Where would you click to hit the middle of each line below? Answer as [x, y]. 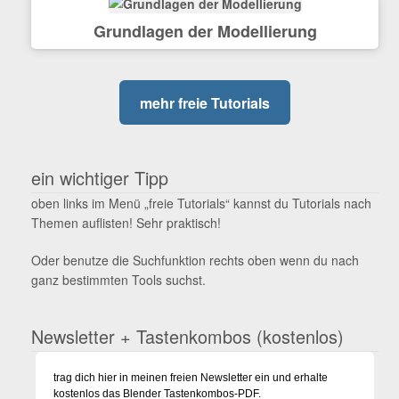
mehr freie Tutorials [205, 102]
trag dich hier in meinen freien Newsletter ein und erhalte [191, 377]
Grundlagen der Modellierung [205, 32]
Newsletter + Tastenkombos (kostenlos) [187, 336]
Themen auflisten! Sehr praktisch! [126, 223]
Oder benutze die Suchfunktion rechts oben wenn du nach [195, 261]
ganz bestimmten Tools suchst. [118, 280]
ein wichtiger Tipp [99, 178]
